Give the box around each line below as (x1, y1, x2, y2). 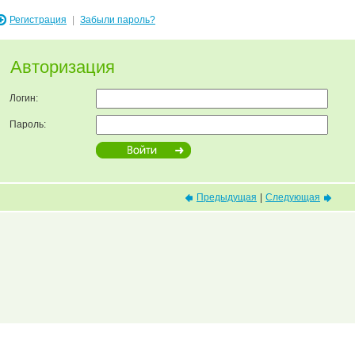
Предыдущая (197, 192, 257, 203)
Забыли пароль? (80, 14, 155, 25)
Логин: (10, 93, 38, 104)
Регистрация (10, 14, 67, 25)
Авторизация (10, 57, 115, 77)
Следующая (265, 192, 320, 203)
